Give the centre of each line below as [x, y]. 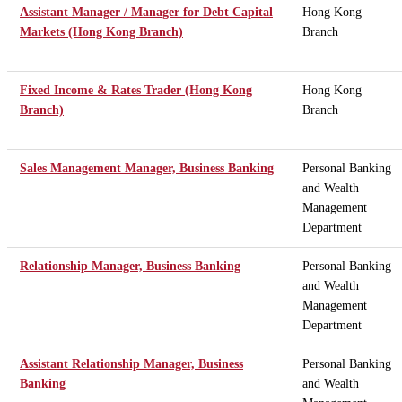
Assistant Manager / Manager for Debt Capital [146, 12]
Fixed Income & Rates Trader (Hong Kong [136, 90]
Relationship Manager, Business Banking [130, 266]
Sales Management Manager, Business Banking [147, 168]
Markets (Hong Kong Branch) [101, 31]
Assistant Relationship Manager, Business [131, 363]
